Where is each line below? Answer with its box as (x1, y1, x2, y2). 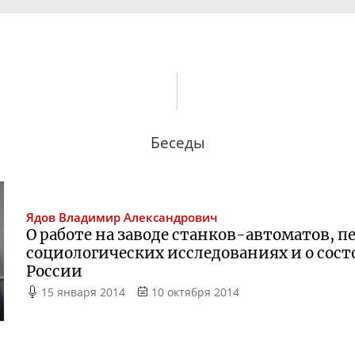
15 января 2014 (41, 284, 126, 300)
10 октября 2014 (151, 284, 239, 300)
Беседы (150, 132, 205, 152)
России (26, 261, 83, 281)
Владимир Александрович (59, 208, 218, 226)
